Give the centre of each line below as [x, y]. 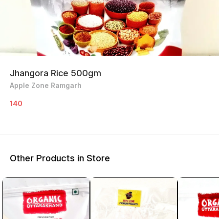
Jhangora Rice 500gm [55, 73]
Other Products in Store [60, 158]
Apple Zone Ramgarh [46, 85]
